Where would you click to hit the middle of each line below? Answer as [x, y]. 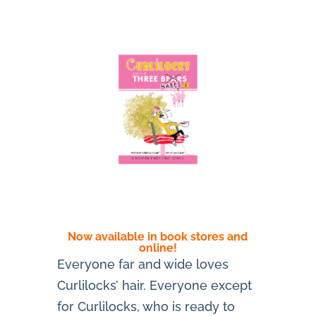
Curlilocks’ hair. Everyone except [154, 286]
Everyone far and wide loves [142, 265]
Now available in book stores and [158, 237]
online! [158, 248]
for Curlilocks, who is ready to [146, 307]
